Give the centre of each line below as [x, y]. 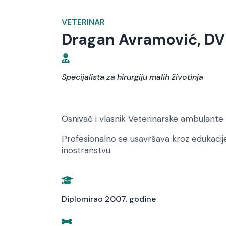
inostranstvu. [87, 150]
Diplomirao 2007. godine [109, 199]
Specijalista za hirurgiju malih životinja [132, 77]
